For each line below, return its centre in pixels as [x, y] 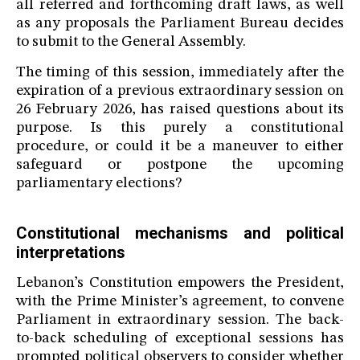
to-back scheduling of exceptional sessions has [180, 339]
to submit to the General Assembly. [131, 43]
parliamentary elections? [99, 184]
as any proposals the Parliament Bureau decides [180, 24]
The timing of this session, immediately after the [180, 73]
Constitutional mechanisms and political [180, 233]
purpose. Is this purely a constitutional [180, 129]
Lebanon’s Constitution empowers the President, [180, 284]
